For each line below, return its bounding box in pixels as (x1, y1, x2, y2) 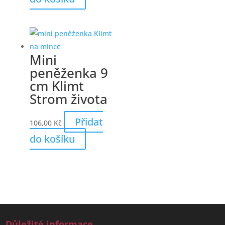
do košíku (29, 132, 75, 146)
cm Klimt (29, 77, 84, 95)
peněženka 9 (29, 64, 108, 82)
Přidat (74, 115, 103, 129)
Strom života (29, 90, 107, 108)
